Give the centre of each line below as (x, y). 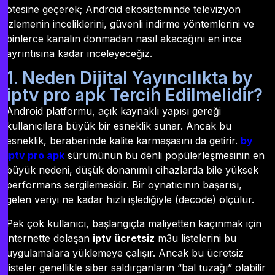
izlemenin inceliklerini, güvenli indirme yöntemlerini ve (130, 24)
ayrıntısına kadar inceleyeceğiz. (79, 54)
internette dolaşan (49, 238)
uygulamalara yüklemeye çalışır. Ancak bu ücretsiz (125, 253)
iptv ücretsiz (124, 238)
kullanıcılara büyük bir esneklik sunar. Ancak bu (119, 126)
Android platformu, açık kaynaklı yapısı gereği (114, 111)
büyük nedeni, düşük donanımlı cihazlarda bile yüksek (132, 170)
